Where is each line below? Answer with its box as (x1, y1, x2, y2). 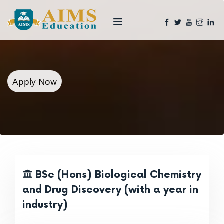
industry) (22, 199, 68, 211)
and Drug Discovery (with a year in (22, 184, 198, 196)
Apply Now (12, 75, 57, 87)
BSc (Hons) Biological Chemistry (32, 169, 201, 181)
